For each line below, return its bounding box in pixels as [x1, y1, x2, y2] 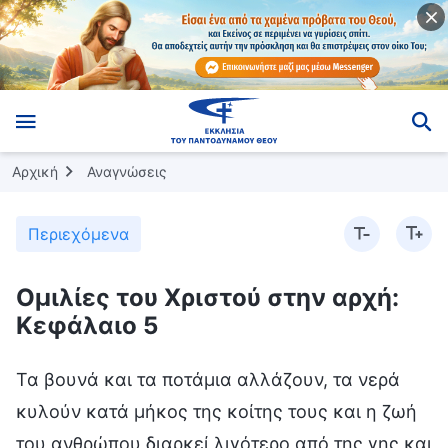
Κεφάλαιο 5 [16, 310, 158, 340]
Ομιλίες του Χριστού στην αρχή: [16, 282, 399, 312]
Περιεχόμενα [28, 223, 129, 244]
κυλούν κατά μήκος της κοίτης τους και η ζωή [16, 400, 417, 422]
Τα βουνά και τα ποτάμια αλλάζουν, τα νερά [16, 368, 400, 390]
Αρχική [12, 162, 58, 180]
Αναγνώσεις [87, 162, 167, 180]
